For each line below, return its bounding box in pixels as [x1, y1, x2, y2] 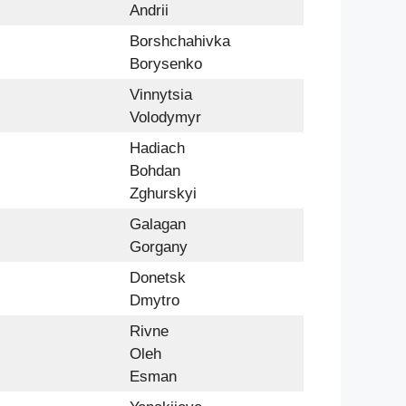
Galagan [130, 215, 186, 233]
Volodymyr [130, 108, 201, 126]
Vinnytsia [130, 85, 192, 103]
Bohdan [130, 161, 180, 179]
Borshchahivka [130, 32, 230, 50]
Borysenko [130, 54, 202, 72]
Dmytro [130, 291, 179, 309]
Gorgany [130, 237, 188, 256]
